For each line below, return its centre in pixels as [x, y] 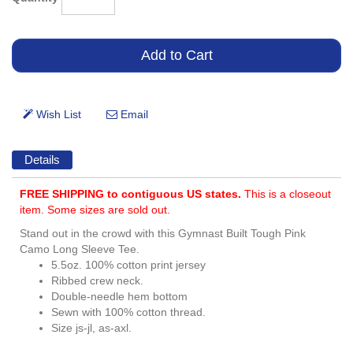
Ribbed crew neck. [97, 281]
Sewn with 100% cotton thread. [128, 312]
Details [42, 159]
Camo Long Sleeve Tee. [80, 249]
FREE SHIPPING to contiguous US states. [132, 194]
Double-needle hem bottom [119, 297]
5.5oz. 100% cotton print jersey [128, 265]
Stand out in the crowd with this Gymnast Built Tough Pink [163, 234]
